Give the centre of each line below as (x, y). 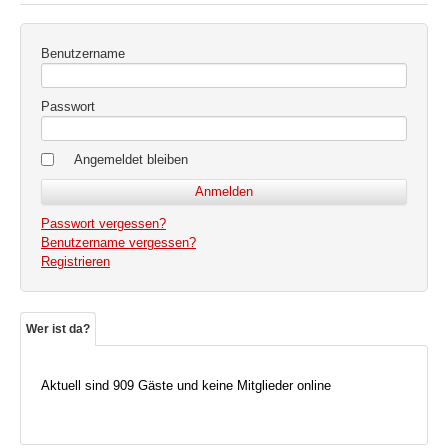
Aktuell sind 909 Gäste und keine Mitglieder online (186, 385)
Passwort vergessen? (103, 223)
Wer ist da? (58, 328)
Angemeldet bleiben (131, 159)
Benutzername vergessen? (118, 242)
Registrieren (75, 261)
